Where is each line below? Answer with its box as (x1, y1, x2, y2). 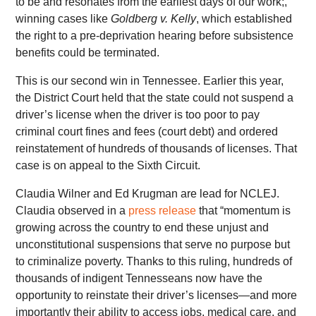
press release (128, 205, 197, 217)
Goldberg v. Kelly (111, 13, 197, 25)
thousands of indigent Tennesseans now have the (16, 272, 263, 285)
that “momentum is (196, 205, 291, 217)
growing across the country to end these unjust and (16, 221, 269, 234)
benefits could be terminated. (16, 47, 160, 59)
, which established (196, 13, 293, 25)
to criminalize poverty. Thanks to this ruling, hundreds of (16, 255, 293, 268)
